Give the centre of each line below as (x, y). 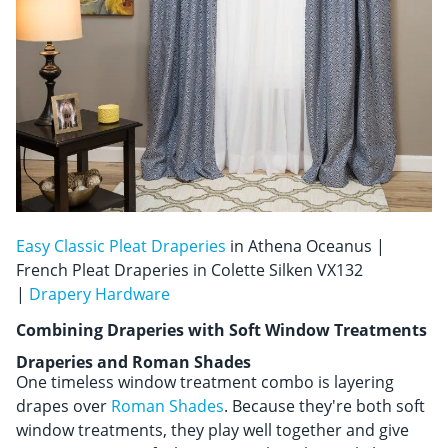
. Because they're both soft (324, 405)
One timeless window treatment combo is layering (205, 381)
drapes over (63, 405)
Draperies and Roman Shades (133, 361)
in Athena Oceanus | (305, 245)
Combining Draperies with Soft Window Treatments (221, 329)
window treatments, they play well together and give (212, 429)
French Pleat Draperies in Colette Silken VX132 (189, 269)
